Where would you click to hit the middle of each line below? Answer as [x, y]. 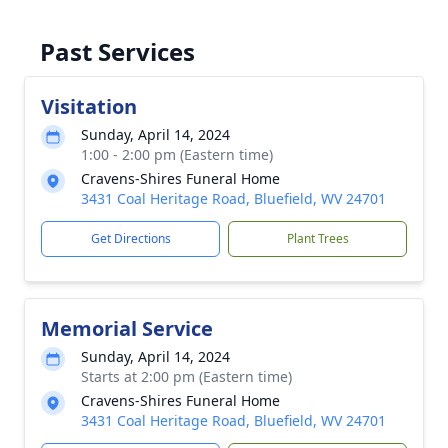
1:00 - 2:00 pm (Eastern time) [177, 154]
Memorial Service [127, 328]
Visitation [89, 106]
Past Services [117, 51]
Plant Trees [317, 238]
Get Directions [130, 238]
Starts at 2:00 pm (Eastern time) [186, 376]
